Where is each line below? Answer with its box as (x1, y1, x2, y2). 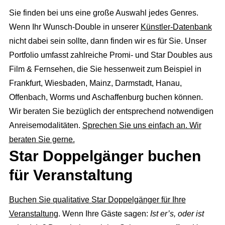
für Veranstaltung (9, 167, 133, 184)
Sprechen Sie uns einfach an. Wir (82, 121, 201, 130)
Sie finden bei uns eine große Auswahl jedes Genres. (9, 9, 198, 18)
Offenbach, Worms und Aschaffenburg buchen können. (9, 93, 203, 102)
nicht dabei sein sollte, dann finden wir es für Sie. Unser (9, 37, 206, 46)
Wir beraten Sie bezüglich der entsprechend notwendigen (9, 107, 213, 116)
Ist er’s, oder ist (150, 209, 204, 218)
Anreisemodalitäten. (9, 121, 82, 130)
